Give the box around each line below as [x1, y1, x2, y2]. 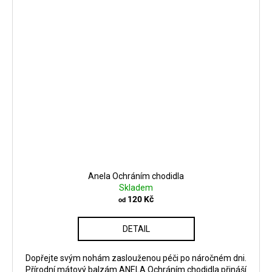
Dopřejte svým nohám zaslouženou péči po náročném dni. [25, 253, 246, 263]
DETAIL [122, 224, 150, 234]
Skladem [119, 183, 153, 193]
